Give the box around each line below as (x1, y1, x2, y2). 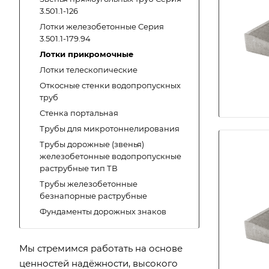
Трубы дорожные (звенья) (40, 139, 144, 149)
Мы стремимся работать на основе (19, 243, 183, 254)
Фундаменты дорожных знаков (40, 207, 166, 216)
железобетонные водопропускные (40, 151, 181, 161)
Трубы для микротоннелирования (40, 124, 180, 133)
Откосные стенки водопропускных (40, 80, 181, 90)
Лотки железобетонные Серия (40, 22, 164, 31)
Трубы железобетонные (40, 179, 138, 189)
